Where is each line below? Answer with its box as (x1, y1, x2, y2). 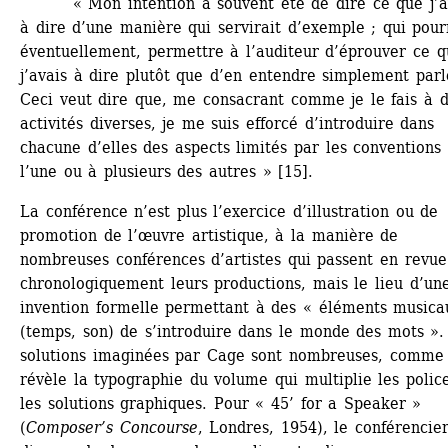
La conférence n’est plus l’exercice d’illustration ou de (20, 201, 439, 221)
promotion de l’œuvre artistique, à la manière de (20, 225, 399, 245)
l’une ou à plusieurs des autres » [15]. (20, 161, 314, 181)
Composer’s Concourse (26, 417, 198, 437)
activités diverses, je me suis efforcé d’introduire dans (20, 113, 435, 133)
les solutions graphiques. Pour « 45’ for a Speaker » (20, 393, 422, 413)
